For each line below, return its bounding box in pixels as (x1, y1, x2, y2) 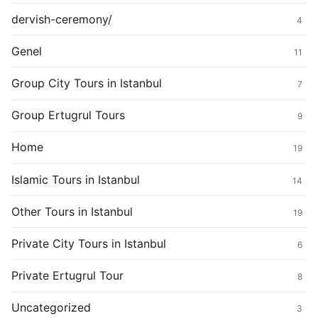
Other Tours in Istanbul (11, 204, 133, 219)
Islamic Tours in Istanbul (11, 172, 140, 187)
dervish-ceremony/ (11, 11, 112, 26)
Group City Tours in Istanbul (11, 75, 162, 90)
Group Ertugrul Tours (11, 108, 125, 123)
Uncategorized (11, 300, 91, 315)
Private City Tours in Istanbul (11, 236, 166, 251)
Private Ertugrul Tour (11, 268, 124, 283)
